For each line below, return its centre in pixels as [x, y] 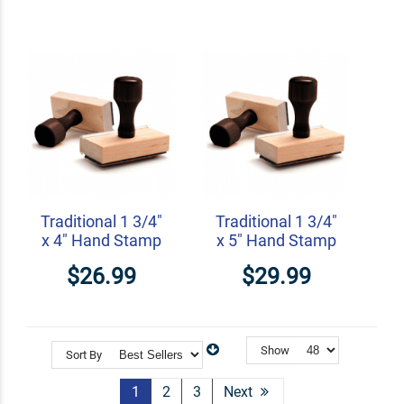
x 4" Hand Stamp [101, 241]
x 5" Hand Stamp [276, 241]
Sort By [84, 354]
